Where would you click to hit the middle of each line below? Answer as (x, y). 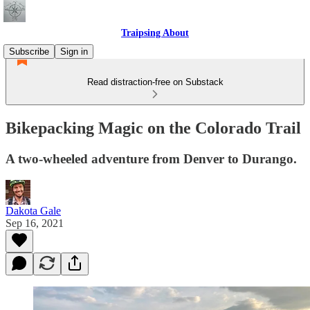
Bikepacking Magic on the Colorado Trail (153, 128)
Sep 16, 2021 (35, 223)
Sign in (74, 52)
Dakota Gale (33, 210)
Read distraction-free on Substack (155, 82)
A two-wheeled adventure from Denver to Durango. (151, 158)
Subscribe (29, 52)
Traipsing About (155, 33)
